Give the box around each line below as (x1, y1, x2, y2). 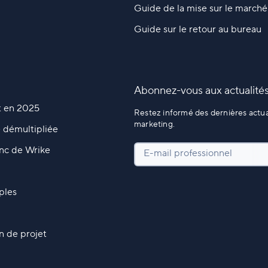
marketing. (133, 118, 175, 130)
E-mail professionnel (143, 147, 232, 159)
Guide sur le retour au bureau (133, 23, 261, 35)
